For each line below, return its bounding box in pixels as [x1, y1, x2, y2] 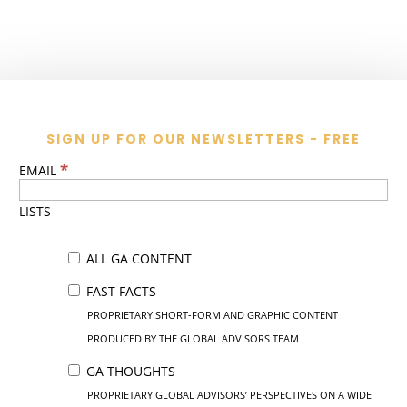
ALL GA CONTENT [82, 250, 192, 268]
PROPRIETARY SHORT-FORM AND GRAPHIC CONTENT [86, 308, 338, 323]
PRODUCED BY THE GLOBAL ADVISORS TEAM [86, 332, 299, 346]
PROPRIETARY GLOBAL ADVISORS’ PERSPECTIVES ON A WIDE [86, 388, 372, 402]
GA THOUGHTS [82, 362, 175, 381]
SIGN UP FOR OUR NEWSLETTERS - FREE [45, 130, 361, 149]
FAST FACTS [82, 283, 156, 301]
